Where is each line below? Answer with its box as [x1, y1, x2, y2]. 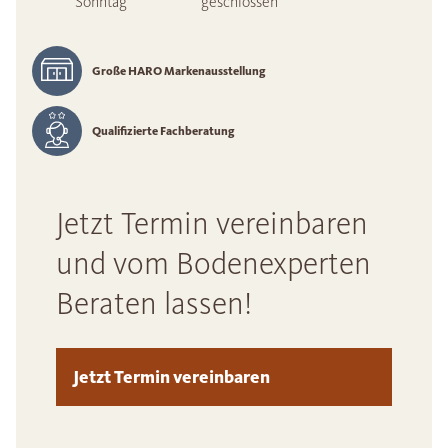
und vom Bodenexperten [56, 244, 371, 283]
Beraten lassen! [56, 284, 252, 323]
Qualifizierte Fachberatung [92, 124, 235, 138]
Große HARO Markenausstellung [92, 64, 266, 78]
